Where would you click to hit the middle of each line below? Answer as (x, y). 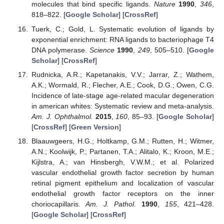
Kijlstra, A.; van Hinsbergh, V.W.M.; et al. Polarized (122, 162)
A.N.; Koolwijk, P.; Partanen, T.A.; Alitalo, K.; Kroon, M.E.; (122, 151)
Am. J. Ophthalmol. (62, 116)
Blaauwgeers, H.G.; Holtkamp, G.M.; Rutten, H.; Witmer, (122, 141)
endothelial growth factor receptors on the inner (122, 193)
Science (102, 50)
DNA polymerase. (60, 50)
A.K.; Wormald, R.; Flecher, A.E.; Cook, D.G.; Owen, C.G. (122, 85)
